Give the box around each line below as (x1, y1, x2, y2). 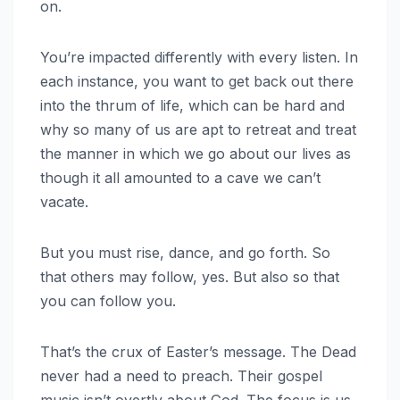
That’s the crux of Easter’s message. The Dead (40, 342, 356, 361)
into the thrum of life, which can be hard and (40, 96, 345, 114)
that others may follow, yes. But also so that (40, 267, 339, 286)
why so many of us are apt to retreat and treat (40, 120, 356, 138)
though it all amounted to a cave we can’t (40, 168, 321, 187)
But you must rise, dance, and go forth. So (40, 243, 330, 262)
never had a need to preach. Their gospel (40, 366, 322, 385)
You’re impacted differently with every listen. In (40, 47, 358, 66)
